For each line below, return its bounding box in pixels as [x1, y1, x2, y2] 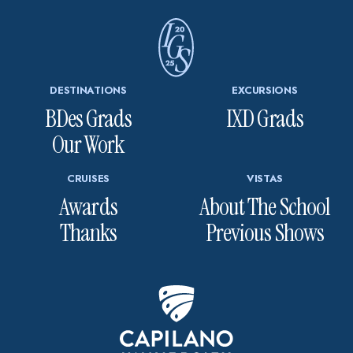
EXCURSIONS [232, 82, 298, 98]
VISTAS [246, 170, 284, 186]
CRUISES [66, 170, 110, 186]
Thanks [59, 217, 117, 248]
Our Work [52, 128, 124, 160]
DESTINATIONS [50, 82, 127, 98]
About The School [199, 191, 331, 222]
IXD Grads [226, 102, 303, 134]
